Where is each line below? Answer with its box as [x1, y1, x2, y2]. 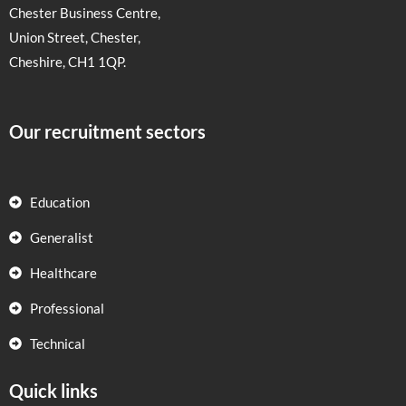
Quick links [9, 379, 98, 401]
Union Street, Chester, [9, 29, 140, 45]
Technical [29, 335, 85, 352]
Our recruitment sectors [9, 121, 206, 143]
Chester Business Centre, [9, 5, 160, 21]
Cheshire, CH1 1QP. [9, 53, 126, 70]
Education [29, 194, 90, 210]
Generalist [29, 229, 93, 246]
